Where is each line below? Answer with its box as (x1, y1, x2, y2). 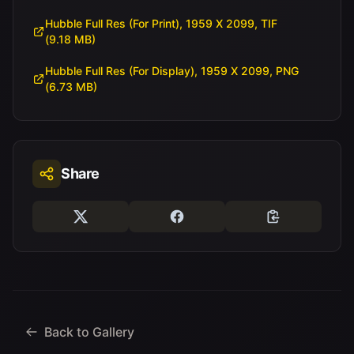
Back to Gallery (44, 324, 134, 340)
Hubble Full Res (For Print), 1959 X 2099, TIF (45, 17, 277, 30)
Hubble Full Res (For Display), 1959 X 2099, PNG (45, 64, 299, 77)
